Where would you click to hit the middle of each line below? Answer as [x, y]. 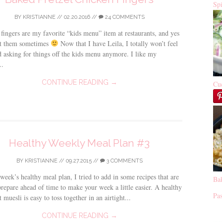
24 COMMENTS [124, 17]
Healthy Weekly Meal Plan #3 [79, 143]
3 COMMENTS [124, 161]
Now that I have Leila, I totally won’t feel [118, 43]
